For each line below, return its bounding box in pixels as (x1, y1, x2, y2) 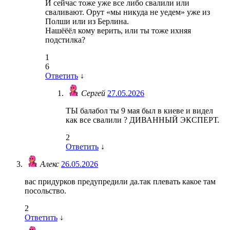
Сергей (81, 89, 107, 98)
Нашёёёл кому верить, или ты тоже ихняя (45, 26, 191, 35)
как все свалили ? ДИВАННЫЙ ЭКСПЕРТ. (66, 116, 219, 125)
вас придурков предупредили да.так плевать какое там (25, 177, 216, 186)
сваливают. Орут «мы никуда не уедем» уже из (45, 8, 210, 17)
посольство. (25, 186, 66, 196)
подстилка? (45, 35, 85, 45)
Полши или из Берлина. (45, 17, 129, 26)
